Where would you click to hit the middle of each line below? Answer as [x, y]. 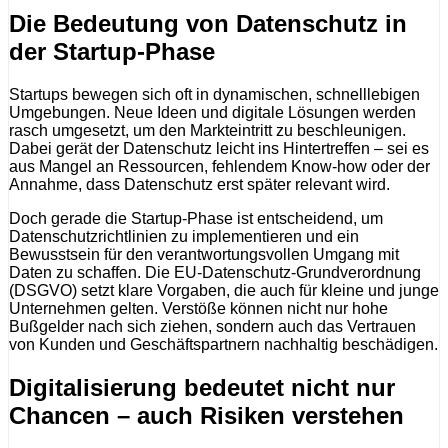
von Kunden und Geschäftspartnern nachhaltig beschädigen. [223, 344]
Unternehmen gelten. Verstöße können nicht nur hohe [198, 308]
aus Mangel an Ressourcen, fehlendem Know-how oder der [219, 166]
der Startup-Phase [112, 51]
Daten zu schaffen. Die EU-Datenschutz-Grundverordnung [215, 272]
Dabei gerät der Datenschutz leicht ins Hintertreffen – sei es [219, 148]
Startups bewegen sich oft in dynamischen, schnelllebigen [214, 94]
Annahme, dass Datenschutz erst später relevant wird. [199, 184]
